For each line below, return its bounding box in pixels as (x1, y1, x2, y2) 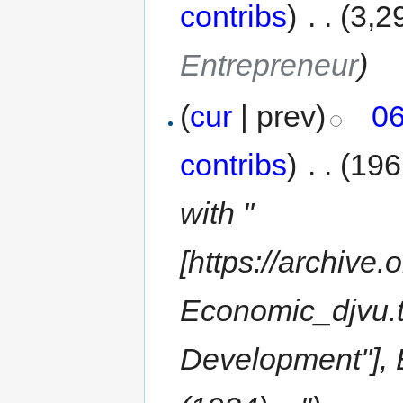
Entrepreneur (180, 47, 359, 82)
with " (180, 196, 255, 231)
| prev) (232, 99, 327, 134)
